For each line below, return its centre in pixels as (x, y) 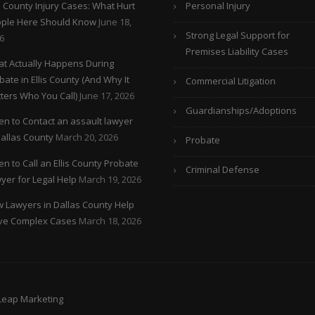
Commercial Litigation (230, 81)
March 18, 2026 (110, 220)
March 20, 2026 (86, 137)
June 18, (115, 21)
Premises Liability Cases (237, 51)
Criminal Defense (222, 169)
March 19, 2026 (110, 179)
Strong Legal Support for (237, 35)
